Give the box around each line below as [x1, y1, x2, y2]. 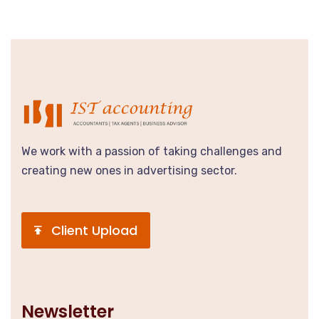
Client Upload [51, 221, 137, 239]
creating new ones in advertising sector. [21, 163, 237, 177]
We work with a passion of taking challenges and [21, 144, 282, 158]
